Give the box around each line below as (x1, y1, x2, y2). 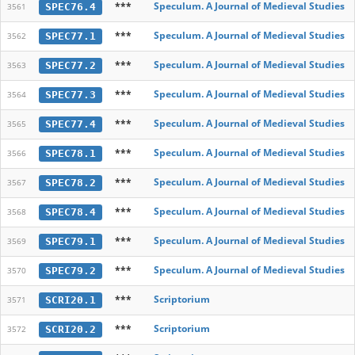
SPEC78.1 (44, 147, 96, 159)
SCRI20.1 (44, 293, 96, 306)
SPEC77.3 (44, 88, 96, 101)
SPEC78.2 (44, 176, 96, 189)
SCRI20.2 (44, 323, 96, 335)
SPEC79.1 (44, 235, 96, 247)
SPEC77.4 (44, 117, 96, 130)
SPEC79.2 (44, 264, 96, 277)
